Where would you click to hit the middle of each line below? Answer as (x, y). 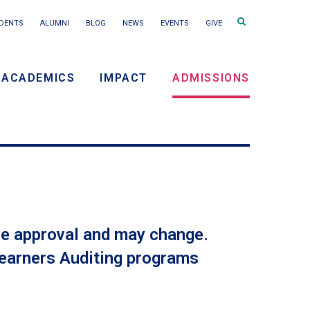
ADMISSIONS (211, 77)
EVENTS (175, 23)
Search (253, 21)
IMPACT (124, 77)
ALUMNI (55, 23)
